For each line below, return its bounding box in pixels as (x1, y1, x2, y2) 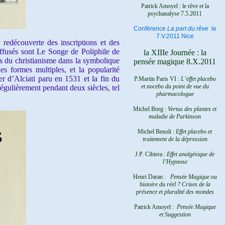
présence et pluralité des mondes (136, 188, 214, 195)
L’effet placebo (180, 75, 216, 82)
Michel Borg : (133, 105, 168, 113)
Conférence (133, 25, 167, 32)
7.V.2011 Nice (156, 33, 194, 40)
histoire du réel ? (139, 181, 180, 188)
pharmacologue (156, 90, 194, 97)
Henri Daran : (133, 173, 170, 180)
